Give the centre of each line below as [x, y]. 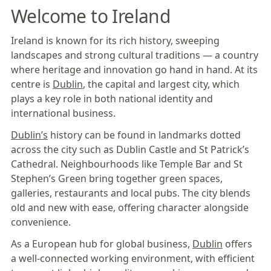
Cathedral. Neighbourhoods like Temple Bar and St [127, 164]
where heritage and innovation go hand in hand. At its [134, 70]
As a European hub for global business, [102, 244]
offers [237, 244]
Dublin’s [29, 135]
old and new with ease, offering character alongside [130, 207]
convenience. [41, 222]
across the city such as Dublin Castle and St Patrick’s [130, 149]
